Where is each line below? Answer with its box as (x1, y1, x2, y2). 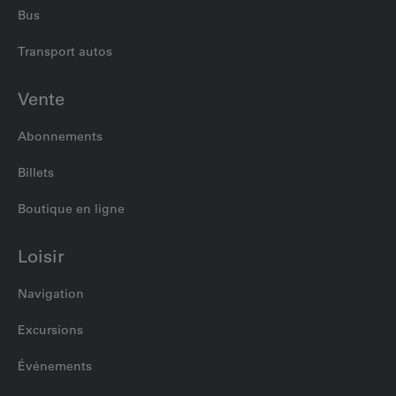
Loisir (18, 246, 65, 268)
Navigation (18, 286, 84, 302)
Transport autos (18, 43, 112, 60)
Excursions (18, 322, 83, 339)
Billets (18, 164, 54, 181)
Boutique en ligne (18, 201, 125, 217)
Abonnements (18, 128, 103, 145)
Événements (18, 358, 92, 375)
